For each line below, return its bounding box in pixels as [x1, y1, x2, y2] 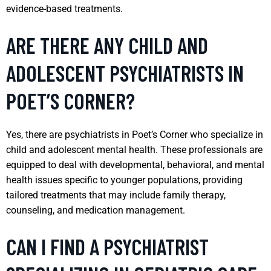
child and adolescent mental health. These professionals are [6, 143, 263, 155]
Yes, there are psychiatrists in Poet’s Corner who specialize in [6, 128, 263, 140]
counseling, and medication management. [6, 204, 185, 216]
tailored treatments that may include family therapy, [6, 189, 226, 201]
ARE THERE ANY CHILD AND [6, 31, 208, 58]
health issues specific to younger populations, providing [6, 174, 243, 186]
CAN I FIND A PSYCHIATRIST [6, 233, 209, 260]
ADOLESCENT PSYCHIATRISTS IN [6, 59, 244, 86]
